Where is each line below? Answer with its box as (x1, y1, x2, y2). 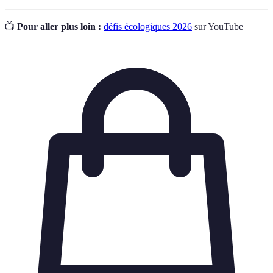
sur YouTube (192, 21, 243, 32)
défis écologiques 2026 (104, 21, 192, 32)
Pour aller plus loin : (17, 21, 101, 32)
